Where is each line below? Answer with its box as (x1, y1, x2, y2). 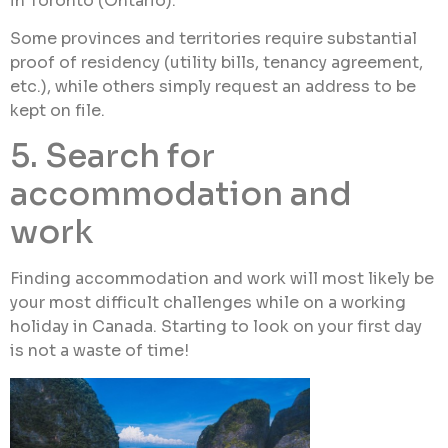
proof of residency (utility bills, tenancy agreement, (10, 52, 423, 74)
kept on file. (10, 100, 105, 122)
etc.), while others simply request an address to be (10, 76, 416, 98)
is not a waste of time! (10, 340, 189, 362)
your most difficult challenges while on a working (10, 292, 406, 314)
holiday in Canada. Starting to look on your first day (10, 316, 422, 338)
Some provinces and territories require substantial (10, 28, 417, 50)
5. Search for (10, 136, 215, 177)
